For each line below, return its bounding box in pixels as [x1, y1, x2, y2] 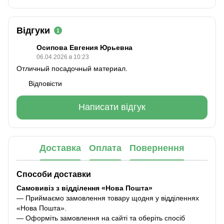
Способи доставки [16, 169, 91, 178]
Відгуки [16, 25, 50, 35]
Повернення [129, 143, 184, 153]
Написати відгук [78, 102, 145, 112]
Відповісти [28, 79, 62, 87]
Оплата [89, 143, 121, 153]
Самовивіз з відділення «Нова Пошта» [16, 183, 152, 192]
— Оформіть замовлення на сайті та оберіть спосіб [16, 213, 185, 222]
